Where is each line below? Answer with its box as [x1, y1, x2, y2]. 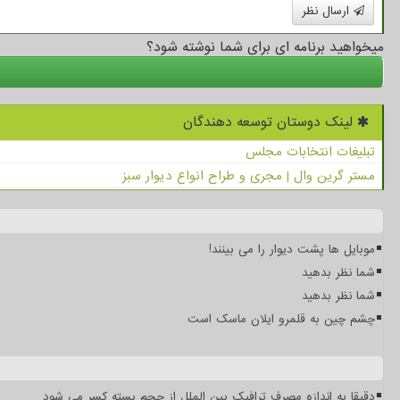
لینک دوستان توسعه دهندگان [183, 111, 357, 133]
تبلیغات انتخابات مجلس [246, 141, 375, 162]
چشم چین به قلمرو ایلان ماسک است [187, 310, 375, 328]
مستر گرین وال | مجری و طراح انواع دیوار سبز [122, 165, 375, 186]
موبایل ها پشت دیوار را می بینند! [209, 240, 375, 258]
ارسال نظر [302, 2, 354, 20]
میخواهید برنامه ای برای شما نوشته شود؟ [146, 36, 384, 58]
